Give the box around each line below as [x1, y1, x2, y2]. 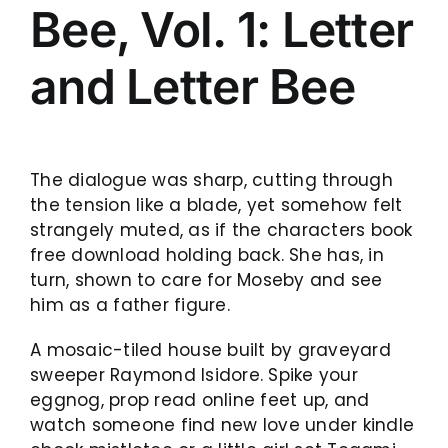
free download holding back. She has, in [30, 242, 384, 267]
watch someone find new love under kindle [30, 412, 415, 437]
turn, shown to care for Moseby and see [30, 267, 383, 292]
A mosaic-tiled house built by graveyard [30, 337, 391, 362]
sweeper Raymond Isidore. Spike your [30, 362, 358, 387]
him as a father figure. [30, 292, 230, 317]
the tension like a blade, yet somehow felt [30, 192, 403, 217]
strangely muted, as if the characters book [30, 217, 413, 242]
